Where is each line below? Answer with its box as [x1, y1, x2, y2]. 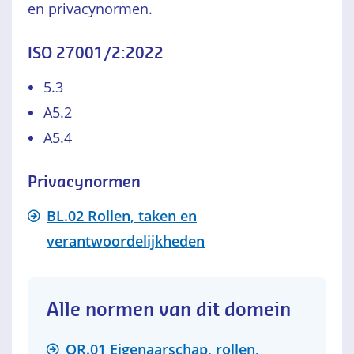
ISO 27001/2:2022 [28, 46, 164, 62]
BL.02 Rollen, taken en [47, 206, 197, 225]
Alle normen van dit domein [47, 300, 291, 320]
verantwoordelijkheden [47, 232, 205, 250]
